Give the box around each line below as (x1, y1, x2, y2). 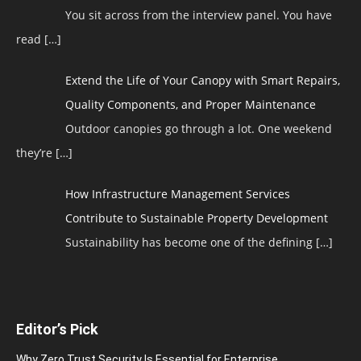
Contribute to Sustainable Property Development (64, 210, 331, 226)
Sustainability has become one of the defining (64, 234, 316, 250)
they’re (16, 144, 56, 160)
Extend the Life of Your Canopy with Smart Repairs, (64, 72, 340, 88)
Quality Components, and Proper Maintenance (64, 96, 316, 112)
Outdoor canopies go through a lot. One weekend (64, 120, 332, 136)
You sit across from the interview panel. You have (64, 6, 332, 23)
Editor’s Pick (16, 320, 98, 338)
